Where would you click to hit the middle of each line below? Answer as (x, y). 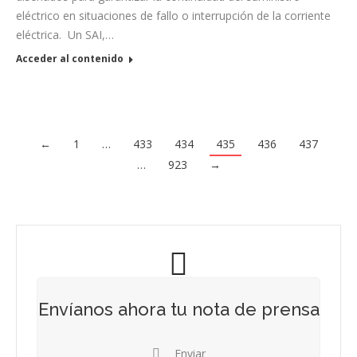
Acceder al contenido (70, 58)
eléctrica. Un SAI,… (65, 34)
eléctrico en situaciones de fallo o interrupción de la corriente (173, 15)
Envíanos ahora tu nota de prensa (178, 310)
